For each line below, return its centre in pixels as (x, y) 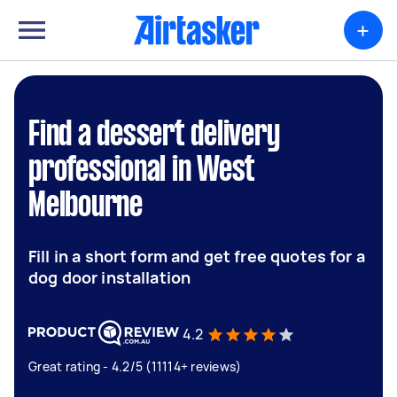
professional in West (142, 171)
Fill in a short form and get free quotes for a (197, 256)
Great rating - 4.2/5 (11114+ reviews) (135, 366)
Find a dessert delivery (154, 136)
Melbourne (86, 206)
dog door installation (110, 277)
